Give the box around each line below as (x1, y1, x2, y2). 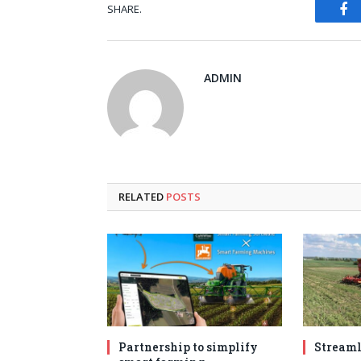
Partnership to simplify (118, 338, 258, 355)
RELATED (118, 189, 166, 204)
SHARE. (107, 2, 142, 17)
